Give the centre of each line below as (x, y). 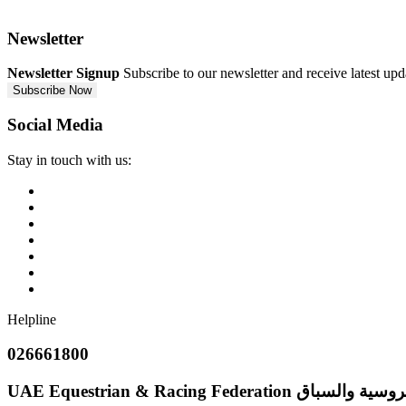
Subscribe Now (52, 91)
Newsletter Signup (63, 73)
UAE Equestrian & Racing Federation (152, 391)
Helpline (32, 319)
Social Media (55, 125)
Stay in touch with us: (69, 159)
